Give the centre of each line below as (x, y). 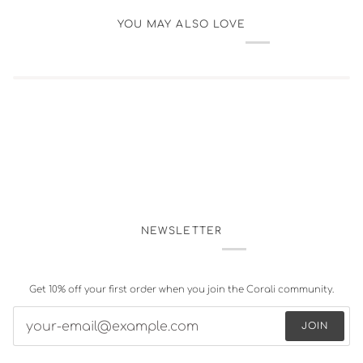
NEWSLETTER (181, 231)
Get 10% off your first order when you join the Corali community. (181, 290)
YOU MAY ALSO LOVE (181, 25)
